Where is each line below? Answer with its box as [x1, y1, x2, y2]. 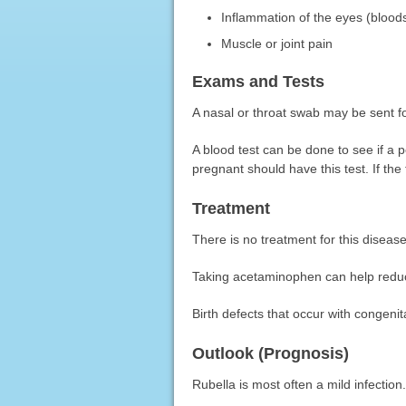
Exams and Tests [191, 72, 324, 91]
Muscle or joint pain [221, 35, 333, 51]
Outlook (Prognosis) [191, 343, 349, 362]
